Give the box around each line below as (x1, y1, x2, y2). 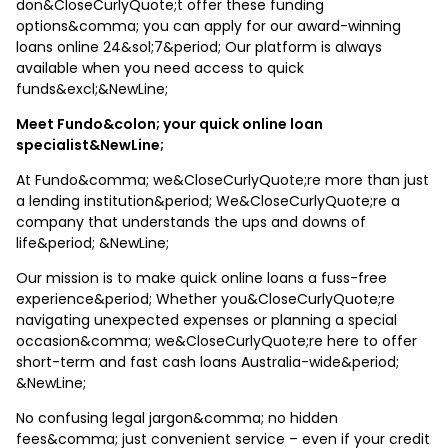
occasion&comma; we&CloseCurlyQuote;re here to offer (16, 330, 417, 351)
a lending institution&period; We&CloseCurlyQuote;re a (16, 190, 400, 211)
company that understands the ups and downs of (16, 211, 366, 232)
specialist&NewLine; (16, 134, 164, 155)
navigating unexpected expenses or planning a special (16, 309, 397, 330)
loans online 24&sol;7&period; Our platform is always (16, 36, 382, 57)
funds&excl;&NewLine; (16, 78, 168, 99)
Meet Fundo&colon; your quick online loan (16, 113, 323, 134)
